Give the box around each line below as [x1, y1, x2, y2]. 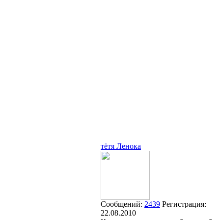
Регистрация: [162, 200, 206, 208]
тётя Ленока [101, 142, 141, 150]
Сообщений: [101, 200, 144, 208]
